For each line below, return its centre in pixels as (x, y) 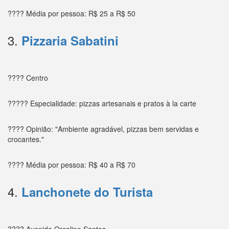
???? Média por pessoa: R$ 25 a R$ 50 (72, 13)
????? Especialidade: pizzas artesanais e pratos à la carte (102, 103)
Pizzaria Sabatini (70, 40)
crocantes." (26, 139)
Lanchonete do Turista (87, 191)
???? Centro (28, 77)
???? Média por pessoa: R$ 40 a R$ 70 (72, 164)
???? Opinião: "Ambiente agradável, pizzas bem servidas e (103, 129)
